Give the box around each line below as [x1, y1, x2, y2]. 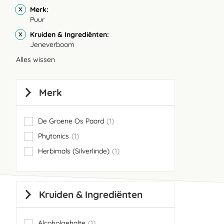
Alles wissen [16, 55, 55, 64]
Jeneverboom [30, 40, 74, 49]
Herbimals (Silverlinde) [38, 146, 109, 155]
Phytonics [38, 131, 69, 140]
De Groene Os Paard [38, 116, 104, 125]
